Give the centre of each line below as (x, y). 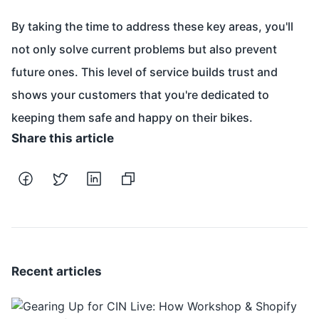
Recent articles (57, 272)
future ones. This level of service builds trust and (145, 72)
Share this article (63, 138)
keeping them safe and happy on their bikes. (132, 118)
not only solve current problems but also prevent (144, 49)
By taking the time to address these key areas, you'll (152, 27)
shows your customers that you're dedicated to (140, 95)
